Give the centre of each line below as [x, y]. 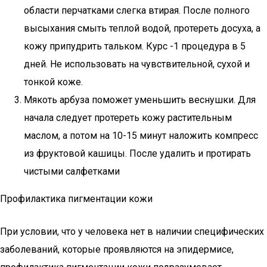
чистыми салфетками [72, 171]
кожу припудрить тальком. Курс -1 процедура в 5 [135, 46]
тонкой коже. [53, 82]
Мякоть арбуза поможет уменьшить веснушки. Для [140, 100]
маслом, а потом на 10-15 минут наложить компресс [141, 136]
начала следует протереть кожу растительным [128, 118]
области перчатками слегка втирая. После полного [137, 10]
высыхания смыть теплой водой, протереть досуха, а [142, 28]
